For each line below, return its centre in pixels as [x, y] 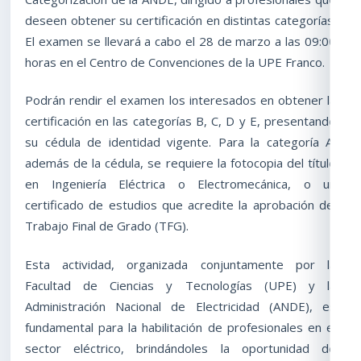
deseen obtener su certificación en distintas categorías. [180, 20]
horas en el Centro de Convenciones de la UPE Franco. [175, 62]
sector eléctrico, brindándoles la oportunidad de [180, 349]
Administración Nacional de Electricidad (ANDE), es [180, 307]
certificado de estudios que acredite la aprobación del [180, 205]
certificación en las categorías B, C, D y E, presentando [180, 121]
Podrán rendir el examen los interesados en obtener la [180, 100]
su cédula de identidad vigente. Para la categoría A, [180, 142]
